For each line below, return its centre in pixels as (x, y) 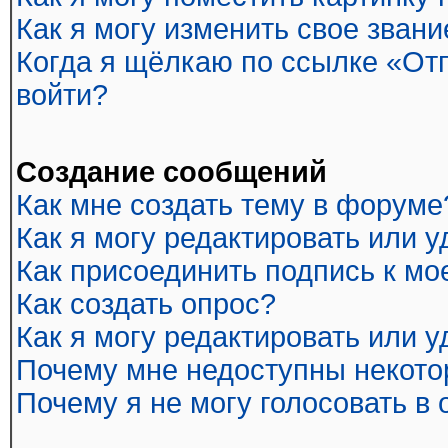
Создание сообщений (171, 172)
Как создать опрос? (146, 304)
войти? (62, 95)
